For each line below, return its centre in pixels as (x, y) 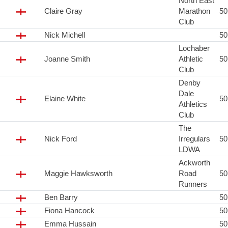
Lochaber (194, 48)
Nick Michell (65, 35)
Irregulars (194, 139)
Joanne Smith (67, 59)
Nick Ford (61, 139)
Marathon (194, 11)
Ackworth (194, 163)
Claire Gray (63, 11)
